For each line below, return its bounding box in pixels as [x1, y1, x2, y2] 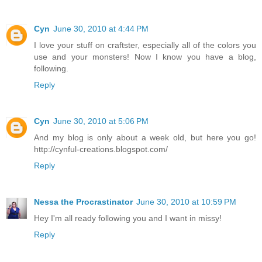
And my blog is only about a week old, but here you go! [34, 132, 256, 142]
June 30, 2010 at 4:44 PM [53, 23, 149, 33]
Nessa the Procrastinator [34, 196, 133, 206]
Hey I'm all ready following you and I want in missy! [34, 213, 222, 223]
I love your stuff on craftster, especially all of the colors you [34, 40, 256, 50]
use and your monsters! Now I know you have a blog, [34, 51, 256, 61]
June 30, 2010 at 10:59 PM [136, 196, 236, 206]
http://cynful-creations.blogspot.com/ [34, 144, 168, 154]
